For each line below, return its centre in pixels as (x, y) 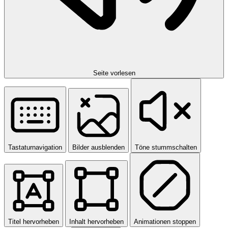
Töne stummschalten (166, 148)
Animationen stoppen (165, 222)
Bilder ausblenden (98, 148)
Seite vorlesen (114, 73)
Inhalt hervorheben (96, 222)
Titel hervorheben (34, 222)
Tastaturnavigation (35, 148)
